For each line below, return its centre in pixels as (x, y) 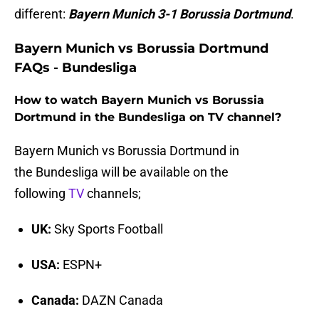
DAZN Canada (121, 300)
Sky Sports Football (107, 229)
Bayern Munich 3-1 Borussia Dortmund (179, 14)
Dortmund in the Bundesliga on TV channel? (148, 117)
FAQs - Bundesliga (75, 68)
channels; (113, 194)
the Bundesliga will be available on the (121, 172)
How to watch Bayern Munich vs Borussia (139, 100)
